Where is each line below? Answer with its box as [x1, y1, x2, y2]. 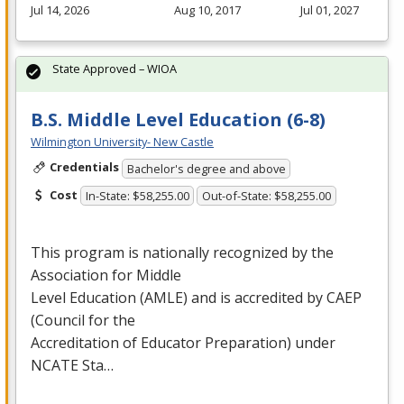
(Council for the [31, 310, 135, 331]
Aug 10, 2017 [173, 2, 241, 19]
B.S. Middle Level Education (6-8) [31, 107, 326, 133]
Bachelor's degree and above [126, 160, 286, 177]
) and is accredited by [183, 288, 326, 308]
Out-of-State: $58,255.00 [202, 188, 332, 205]
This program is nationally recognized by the [31, 243, 334, 263]
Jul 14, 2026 [31, 2, 89, 19]
